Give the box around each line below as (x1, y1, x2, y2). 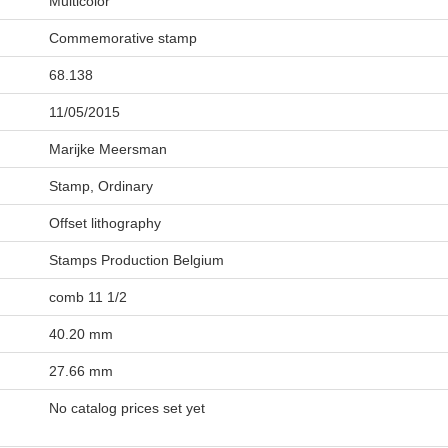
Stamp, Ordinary (48, 178, 153, 194)
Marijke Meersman (48, 141, 167, 157)
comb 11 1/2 (48, 289, 127, 305)
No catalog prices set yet (48, 400, 205, 416)
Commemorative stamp (48, 30, 197, 46)
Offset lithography (48, 215, 161, 231)
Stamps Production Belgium (48, 252, 224, 268)
